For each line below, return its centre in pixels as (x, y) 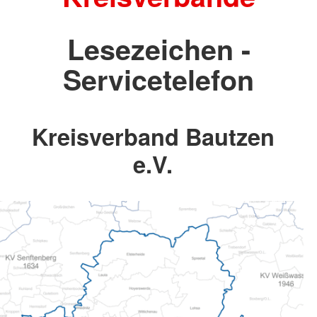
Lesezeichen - (158, 48)
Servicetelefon (158, 79)
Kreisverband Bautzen (153, 137)
